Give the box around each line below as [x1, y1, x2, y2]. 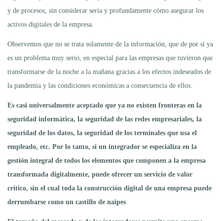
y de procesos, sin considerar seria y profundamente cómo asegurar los [7, 7, 204, 15]
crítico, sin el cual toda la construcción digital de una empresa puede [7, 184, 212, 192]
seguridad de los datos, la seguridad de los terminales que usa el [7, 129, 197, 137]
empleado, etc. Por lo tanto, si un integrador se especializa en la [7, 143, 197, 151]
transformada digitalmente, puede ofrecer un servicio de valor [7, 171, 192, 179]
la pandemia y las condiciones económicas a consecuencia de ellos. [7, 82, 192, 90]
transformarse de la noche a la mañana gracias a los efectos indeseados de [7, 68, 211, 76]
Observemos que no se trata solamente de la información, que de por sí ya [7, 40, 213, 48]
